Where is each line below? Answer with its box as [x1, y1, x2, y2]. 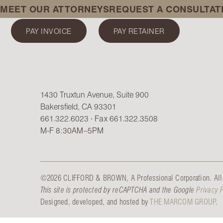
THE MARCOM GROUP [150, 196, 216, 207]
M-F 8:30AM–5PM [40, 125, 104, 135]
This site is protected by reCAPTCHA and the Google [40, 184, 197, 195]
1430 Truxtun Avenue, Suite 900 [40, 89, 149, 100]
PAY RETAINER [113, 26, 165, 36]
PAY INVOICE [26, 26, 72, 36]
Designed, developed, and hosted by [40, 196, 150, 207]
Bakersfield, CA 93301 [40, 101, 116, 111]
